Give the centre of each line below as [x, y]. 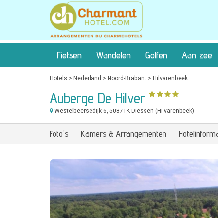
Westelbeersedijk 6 [80, 111]
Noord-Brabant [127, 78]
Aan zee [197, 55]
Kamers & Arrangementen [124, 134]
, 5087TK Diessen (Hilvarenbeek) [150, 111]
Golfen [156, 55]
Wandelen [114, 55]
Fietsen [69, 55]
